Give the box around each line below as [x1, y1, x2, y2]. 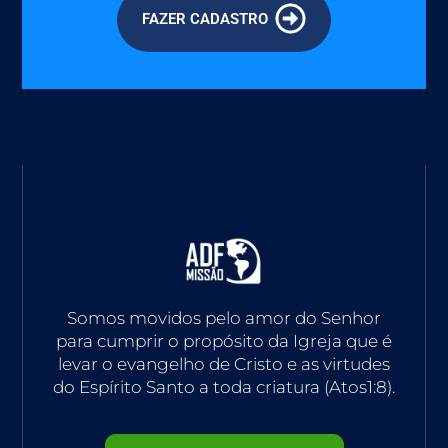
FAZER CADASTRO [142, 10, 268, 29]
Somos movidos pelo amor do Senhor [67, 307, 381, 328]
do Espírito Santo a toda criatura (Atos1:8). [53, 376, 395, 397]
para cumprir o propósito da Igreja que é [56, 330, 392, 351]
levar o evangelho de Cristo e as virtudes [58, 353, 390, 374]
